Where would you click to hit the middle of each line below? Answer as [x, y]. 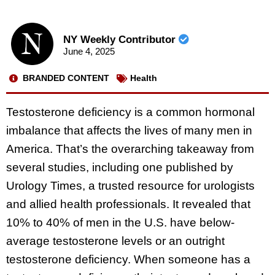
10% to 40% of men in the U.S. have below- [120, 222]
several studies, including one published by [120, 167]
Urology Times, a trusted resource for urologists [130, 185]
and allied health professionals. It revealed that [128, 204]
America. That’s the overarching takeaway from [130, 149]
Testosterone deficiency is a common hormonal [130, 112]
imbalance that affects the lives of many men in [129, 130]
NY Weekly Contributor [121, 40]
